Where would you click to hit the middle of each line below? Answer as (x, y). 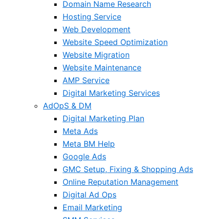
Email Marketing (92, 207)
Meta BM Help (89, 144)
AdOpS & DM (67, 106)
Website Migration (96, 55)
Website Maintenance (102, 67)
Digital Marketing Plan (103, 118)
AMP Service (86, 80)
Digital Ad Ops (89, 195)
